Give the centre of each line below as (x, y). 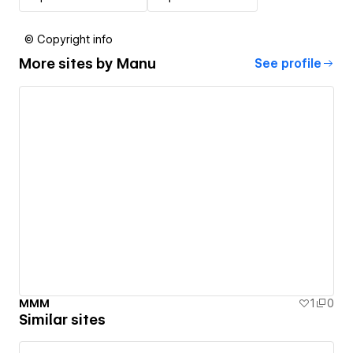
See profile (288, 63)
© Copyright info (69, 39)
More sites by (68, 64)
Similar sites (62, 320)
